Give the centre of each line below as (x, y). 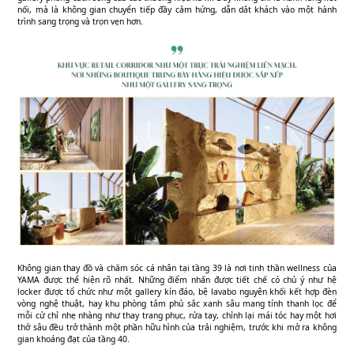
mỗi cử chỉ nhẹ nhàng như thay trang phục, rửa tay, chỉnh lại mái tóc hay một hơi (177, 315)
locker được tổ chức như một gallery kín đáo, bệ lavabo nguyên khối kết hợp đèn (177, 291)
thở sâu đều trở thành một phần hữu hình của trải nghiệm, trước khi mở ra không (177, 327)
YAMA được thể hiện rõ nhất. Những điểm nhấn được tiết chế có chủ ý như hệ (177, 279)
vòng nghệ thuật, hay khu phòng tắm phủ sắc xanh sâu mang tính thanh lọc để (177, 303)
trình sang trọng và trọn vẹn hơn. (81, 21)
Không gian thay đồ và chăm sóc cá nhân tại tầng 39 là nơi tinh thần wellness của (177, 267)
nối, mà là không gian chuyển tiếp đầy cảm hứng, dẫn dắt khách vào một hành (177, 9)
